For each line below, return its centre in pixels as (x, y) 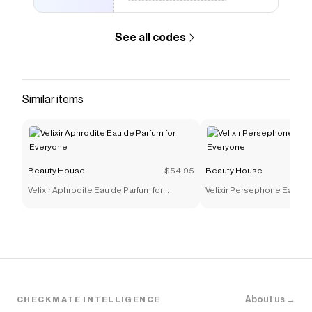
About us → (270, 299)
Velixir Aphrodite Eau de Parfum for (95, 190)
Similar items (53, 100)
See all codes (150, 38)
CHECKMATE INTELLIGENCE (89, 299)
